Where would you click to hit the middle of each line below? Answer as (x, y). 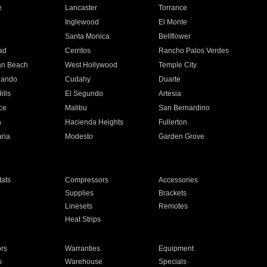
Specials (173, 262)
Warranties (82, 249)
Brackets (173, 193)
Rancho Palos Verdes (194, 51)
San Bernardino (184, 108)
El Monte (173, 22)
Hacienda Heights (94, 122)
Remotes (173, 206)
